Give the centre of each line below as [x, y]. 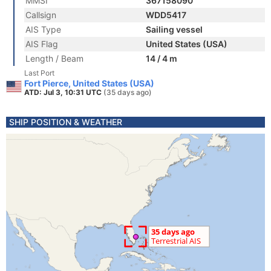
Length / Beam [54, 58]
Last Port [39, 73]
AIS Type [43, 29]
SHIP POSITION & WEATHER [66, 122]
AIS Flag [42, 44]
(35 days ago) [128, 92]
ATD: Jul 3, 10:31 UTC [64, 92]
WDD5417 [166, 15]
